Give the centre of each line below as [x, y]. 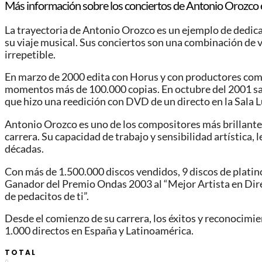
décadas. [24, 149]
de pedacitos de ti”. [47, 196]
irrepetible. [30, 54]
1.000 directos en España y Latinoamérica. [99, 231]
